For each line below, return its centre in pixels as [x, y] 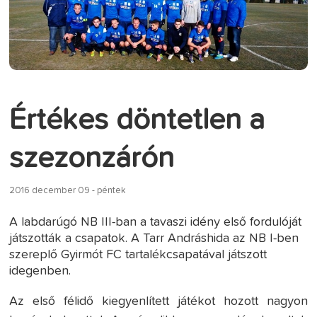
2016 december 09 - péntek [68, 190]
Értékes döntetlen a [137, 120]
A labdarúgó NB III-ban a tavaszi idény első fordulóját [156, 222]
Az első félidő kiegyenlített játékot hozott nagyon [158, 301]
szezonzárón [92, 158]
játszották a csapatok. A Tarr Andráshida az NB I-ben [154, 238]
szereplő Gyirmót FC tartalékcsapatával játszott [138, 254]
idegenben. [40, 271]
